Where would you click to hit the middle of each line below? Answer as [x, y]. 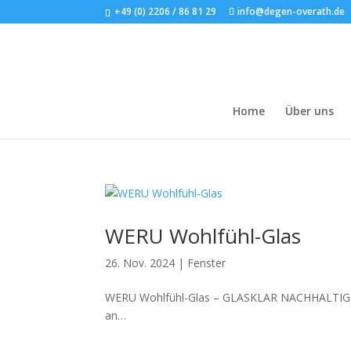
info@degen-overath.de [291, 11]
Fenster [207, 263]
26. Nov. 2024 [140, 263]
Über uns [309, 111]
